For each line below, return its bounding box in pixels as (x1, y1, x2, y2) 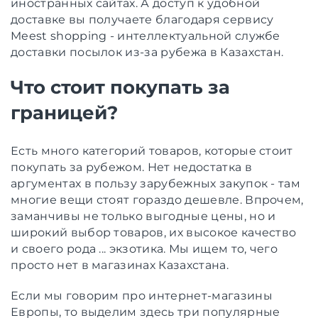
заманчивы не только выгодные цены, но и (11, 209, 276, 223)
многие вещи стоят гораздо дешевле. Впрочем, (11, 192, 304, 207)
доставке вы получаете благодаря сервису (11, 12, 274, 26)
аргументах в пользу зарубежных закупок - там (11, 176, 301, 190)
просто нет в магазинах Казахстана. (11, 258, 229, 272)
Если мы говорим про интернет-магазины (11, 288, 273, 302)
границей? (11, 101, 118, 124)
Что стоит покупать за (11, 75, 230, 99)
